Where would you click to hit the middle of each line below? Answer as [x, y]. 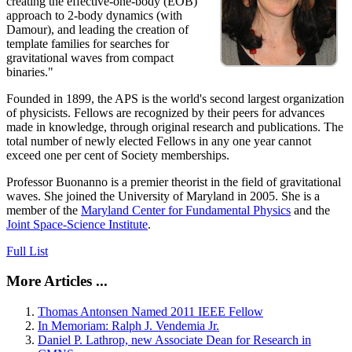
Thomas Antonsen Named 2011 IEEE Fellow [150, 312]
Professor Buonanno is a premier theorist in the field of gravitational [174, 181]
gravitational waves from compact [90, 57]
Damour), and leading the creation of [97, 29]
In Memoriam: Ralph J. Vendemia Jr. [128, 326]
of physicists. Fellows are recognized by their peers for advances [165, 112]
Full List [27, 251]
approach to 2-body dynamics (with [94, 15]
